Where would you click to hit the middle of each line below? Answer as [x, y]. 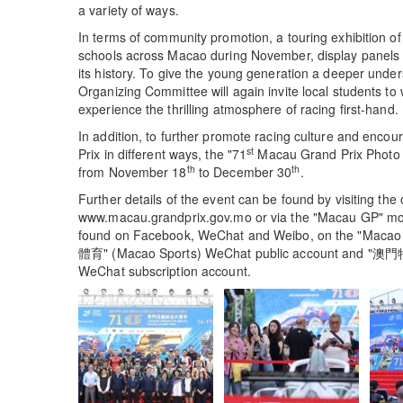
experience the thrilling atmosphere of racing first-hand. [238, 109]
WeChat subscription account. [165, 271]
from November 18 [133, 172]
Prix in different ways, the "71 [163, 154]
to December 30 [243, 172]
